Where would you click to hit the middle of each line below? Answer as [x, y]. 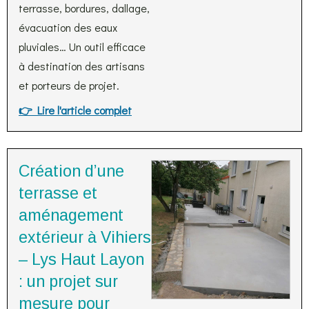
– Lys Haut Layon [81, 259]
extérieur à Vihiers [85, 237]
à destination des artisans [82, 66]
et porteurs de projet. [69, 85]
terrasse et [58, 193]
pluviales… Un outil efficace [82, 47]
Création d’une [71, 171]
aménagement [71, 215]
